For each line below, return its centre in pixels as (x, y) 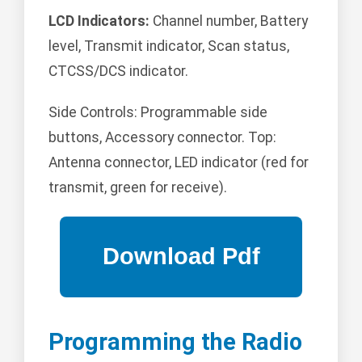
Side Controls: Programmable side (158, 112)
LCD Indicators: (99, 21)
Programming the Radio (175, 341)
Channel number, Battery (229, 21)
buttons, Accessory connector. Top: (162, 137)
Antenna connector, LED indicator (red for (179, 162)
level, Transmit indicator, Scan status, (169, 46)
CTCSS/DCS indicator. (118, 71)
